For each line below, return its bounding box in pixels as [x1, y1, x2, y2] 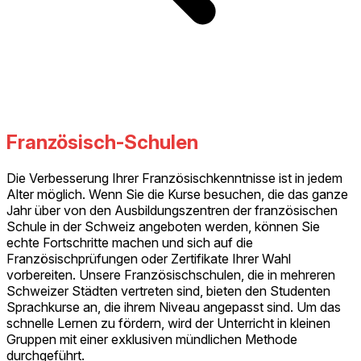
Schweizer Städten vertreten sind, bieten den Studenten [6, 282, 330, 299]
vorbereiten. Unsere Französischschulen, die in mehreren [6, 266, 335, 283]
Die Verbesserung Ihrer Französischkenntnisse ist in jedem [6, 169, 342, 186]
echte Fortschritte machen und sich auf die [6, 234, 253, 251]
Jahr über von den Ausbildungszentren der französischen [6, 201, 338, 218]
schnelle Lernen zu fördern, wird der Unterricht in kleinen [6, 314, 330, 331]
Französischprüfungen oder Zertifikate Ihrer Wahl [6, 250, 291, 267]
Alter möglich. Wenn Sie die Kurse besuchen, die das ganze [6, 185, 348, 202]
